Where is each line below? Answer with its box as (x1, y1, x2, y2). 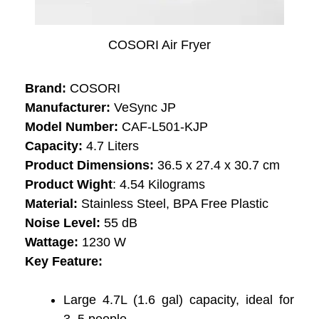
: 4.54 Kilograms (113, 177, 205, 192)
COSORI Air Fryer (108, 37, 211, 52)
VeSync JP (110, 100, 176, 115)
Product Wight (25, 177, 113, 192)
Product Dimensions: (25, 158, 154, 173)
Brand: (25, 81, 66, 96)
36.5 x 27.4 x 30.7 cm (154, 158, 280, 173)
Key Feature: (25, 254, 103, 269)
